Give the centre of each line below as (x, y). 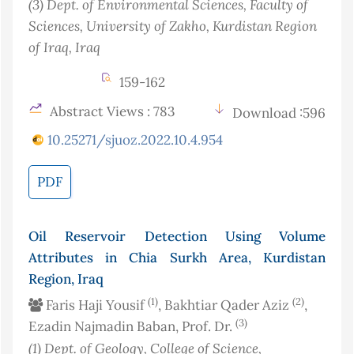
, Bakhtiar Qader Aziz (225, 305)
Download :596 (279, 113)
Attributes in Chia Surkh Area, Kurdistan (177, 258)
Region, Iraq (66, 279)
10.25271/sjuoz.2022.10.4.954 (135, 140)
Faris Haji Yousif (95, 305)
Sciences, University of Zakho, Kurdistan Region (173, 26)
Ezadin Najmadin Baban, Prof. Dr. (132, 327)
